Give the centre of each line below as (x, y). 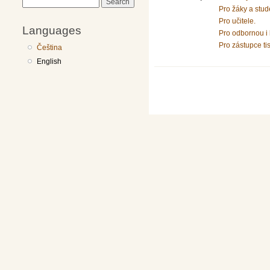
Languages (52, 30)
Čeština (50, 47)
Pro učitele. (237, 21)
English (49, 61)
